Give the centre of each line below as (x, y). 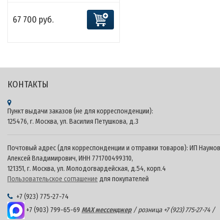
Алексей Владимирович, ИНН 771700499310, (70, 159)
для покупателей (123, 179)
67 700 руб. (33, 20)
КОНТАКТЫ (28, 85)
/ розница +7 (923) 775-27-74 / (173, 210)
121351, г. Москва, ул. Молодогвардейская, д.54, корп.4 (87, 169)
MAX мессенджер (107, 210)
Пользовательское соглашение (53, 179)
